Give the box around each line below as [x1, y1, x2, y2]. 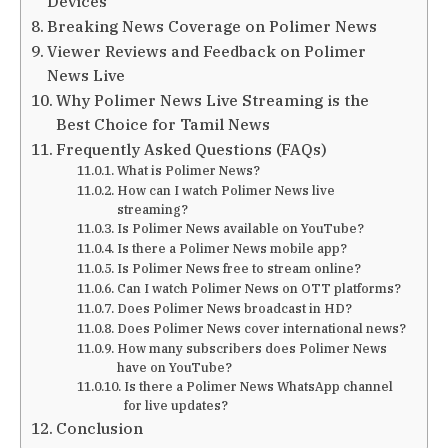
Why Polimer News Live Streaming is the [56, 90, 370, 111]
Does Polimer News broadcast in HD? [116, 300, 352, 317]
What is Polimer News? [116, 162, 260, 179]
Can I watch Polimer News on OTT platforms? [116, 280, 401, 297]
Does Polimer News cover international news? [116, 320, 406, 337]
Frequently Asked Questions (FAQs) [56, 139, 328, 160]
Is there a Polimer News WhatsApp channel [123, 378, 393, 395]
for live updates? [123, 397, 231, 414]
